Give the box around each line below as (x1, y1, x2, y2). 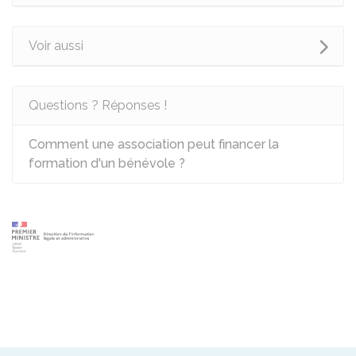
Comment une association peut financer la (29, 137, 279, 152)
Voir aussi (29, 38, 83, 53)
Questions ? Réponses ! (29, 98, 167, 113)
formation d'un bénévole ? (29, 156, 185, 171)
